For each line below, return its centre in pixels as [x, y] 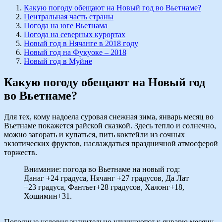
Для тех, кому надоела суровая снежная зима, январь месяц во [109, 116]
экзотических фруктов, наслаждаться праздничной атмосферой [111, 143]
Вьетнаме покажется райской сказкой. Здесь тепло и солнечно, [110, 125]
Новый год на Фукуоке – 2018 [75, 52]
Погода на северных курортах [75, 34]
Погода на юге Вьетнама [66, 25]
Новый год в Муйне [58, 61]
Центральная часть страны [69, 16]
